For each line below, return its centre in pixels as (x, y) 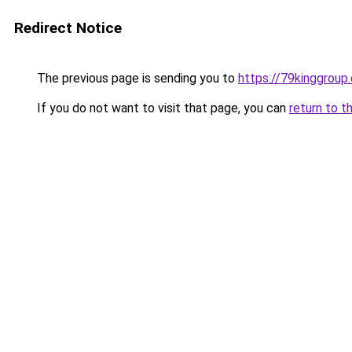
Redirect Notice (68, 28)
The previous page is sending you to (136, 78)
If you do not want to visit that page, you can (161, 108)
